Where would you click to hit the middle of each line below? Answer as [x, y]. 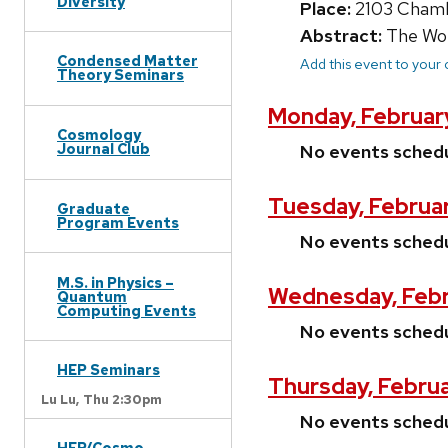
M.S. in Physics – [115, 282]
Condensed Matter [127, 61]
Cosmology [99, 135]
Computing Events [126, 310]
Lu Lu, [60, 399]
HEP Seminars [108, 370]
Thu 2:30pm [122, 399]
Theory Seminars [120, 75]
